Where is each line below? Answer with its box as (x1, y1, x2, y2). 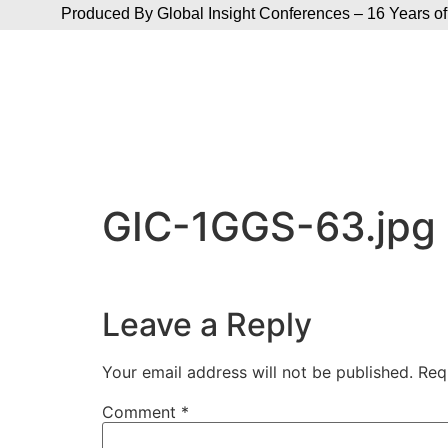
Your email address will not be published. (102, 361, 413, 382)
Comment (102, 401, 181, 422)
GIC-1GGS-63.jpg (102, 202, 436, 252)
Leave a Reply (102, 304, 312, 344)
